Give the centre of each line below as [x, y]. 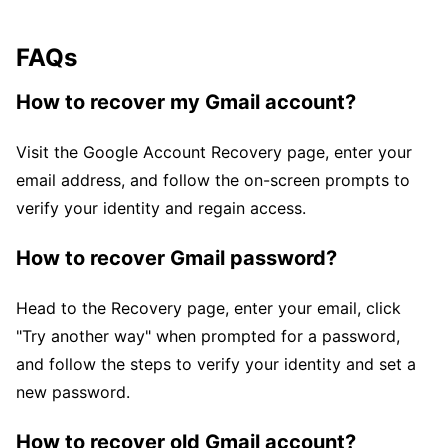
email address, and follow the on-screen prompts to [213, 179]
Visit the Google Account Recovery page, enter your [214, 151]
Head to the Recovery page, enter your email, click [208, 307]
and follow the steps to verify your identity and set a [216, 363]
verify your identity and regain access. [161, 207]
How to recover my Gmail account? [186, 101]
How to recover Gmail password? [176, 257]
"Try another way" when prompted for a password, [208, 335]
